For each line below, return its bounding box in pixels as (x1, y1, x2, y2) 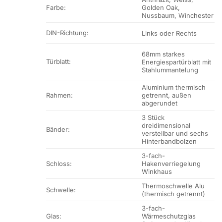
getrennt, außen (142, 91, 192, 100)
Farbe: (46, 3, 66, 12)
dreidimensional (142, 121, 191, 130)
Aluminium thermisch (142, 83, 206, 92)
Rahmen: (46, 91, 73, 100)
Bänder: (46, 125, 70, 134)
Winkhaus (142, 167, 172, 176)
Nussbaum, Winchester (142, 11, 214, 20)
